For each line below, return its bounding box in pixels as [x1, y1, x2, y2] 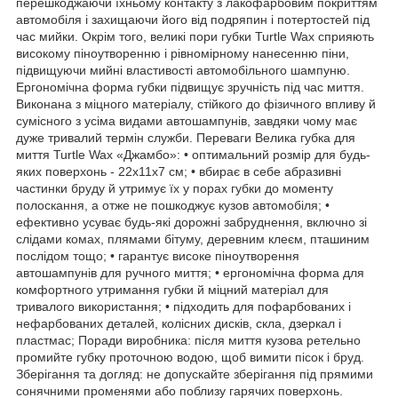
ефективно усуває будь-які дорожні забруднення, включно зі [16, 214, 367, 229]
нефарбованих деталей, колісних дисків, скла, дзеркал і [16, 315, 341, 330]
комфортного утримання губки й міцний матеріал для [16, 282, 329, 297]
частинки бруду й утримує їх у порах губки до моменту [16, 180, 333, 195]
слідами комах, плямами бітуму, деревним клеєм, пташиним [16, 231, 370, 246]
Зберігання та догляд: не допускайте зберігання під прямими [16, 366, 373, 381]
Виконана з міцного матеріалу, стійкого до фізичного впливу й [16, 96, 376, 111]
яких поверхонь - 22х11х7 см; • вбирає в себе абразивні [16, 163, 341, 179]
